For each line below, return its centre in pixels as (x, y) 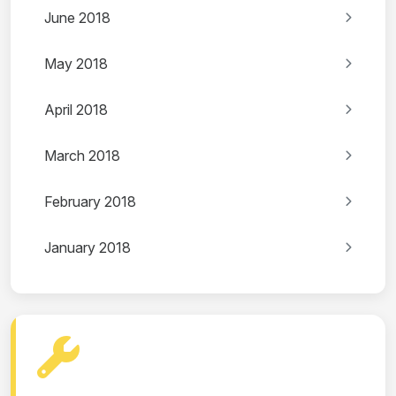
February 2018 (90, 202)
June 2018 (77, 18)
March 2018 (82, 156)
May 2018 (76, 64)
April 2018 (76, 110)
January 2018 (88, 248)
